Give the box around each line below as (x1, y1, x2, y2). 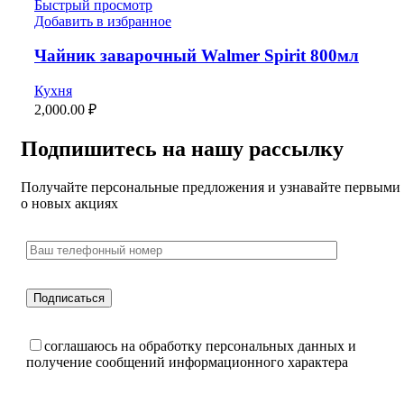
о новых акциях (21, 196, 118, 211)
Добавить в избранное (34, 13, 171, 29)
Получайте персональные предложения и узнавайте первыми (21, 179, 400, 195)
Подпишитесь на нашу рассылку (21, 137, 344, 161)
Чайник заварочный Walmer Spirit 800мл (34, 46, 359, 66)
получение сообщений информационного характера (26, 354, 348, 370)
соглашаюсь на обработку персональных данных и (44, 338, 356, 353)
